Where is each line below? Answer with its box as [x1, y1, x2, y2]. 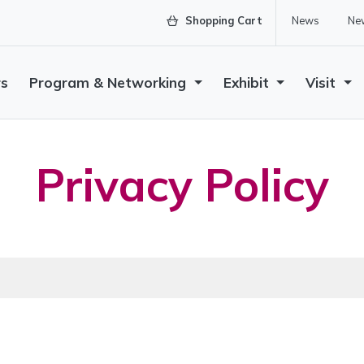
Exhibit [223, 74, 273, 91]
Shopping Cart [182, 14, 262, 27]
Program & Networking [29, 74, 191, 91]
